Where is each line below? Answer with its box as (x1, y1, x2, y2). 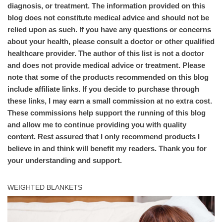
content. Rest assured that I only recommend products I (7, 132, 200, 141)
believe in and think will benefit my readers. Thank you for (7, 144, 207, 153)
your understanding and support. (7, 156, 122, 165)
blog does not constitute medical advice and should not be (7, 13, 209, 22)
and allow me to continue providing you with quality (7, 120, 186, 129)
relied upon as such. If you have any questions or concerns (7, 25, 211, 34)
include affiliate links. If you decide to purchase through (7, 85, 199, 94)
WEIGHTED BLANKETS (7, 183, 82, 192)
